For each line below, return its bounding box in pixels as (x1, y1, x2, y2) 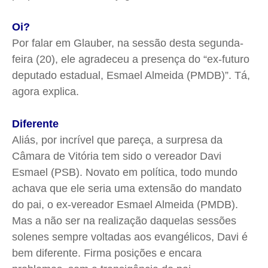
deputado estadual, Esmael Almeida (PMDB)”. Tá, (12, 69, 250, 82)
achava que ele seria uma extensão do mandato (12, 182, 242, 195)
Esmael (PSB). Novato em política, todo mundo (12, 166, 237, 179)
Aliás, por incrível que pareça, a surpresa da (12, 134, 223, 147)
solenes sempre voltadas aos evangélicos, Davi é (12, 231, 248, 243)
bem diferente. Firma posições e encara (12, 247, 202, 260)
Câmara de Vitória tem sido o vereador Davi (12, 150, 221, 163)
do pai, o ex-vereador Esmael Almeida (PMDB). (12, 199, 238, 211)
